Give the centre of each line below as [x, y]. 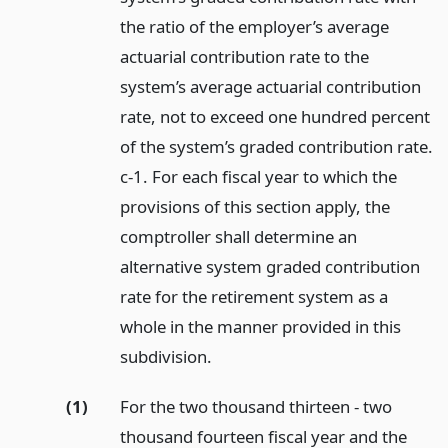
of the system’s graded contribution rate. [276, 146]
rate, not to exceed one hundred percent [274, 116]
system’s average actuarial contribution [270, 86]
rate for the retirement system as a [253, 296]
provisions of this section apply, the [254, 206]
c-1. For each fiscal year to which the [258, 176]
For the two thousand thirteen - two [255, 407]
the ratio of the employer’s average [254, 26]
